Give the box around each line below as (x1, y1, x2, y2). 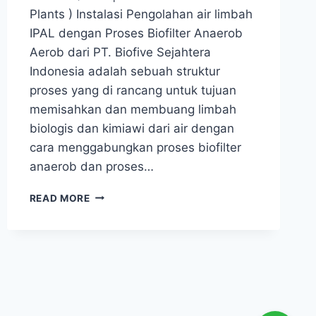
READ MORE (29, 192, 90, 204)
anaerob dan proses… (29, 159, 154, 174)
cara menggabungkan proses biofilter (29, 140, 241, 154)
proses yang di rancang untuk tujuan (29, 83, 236, 97)
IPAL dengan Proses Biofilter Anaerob (29, 25, 243, 40)
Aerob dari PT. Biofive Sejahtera (29, 44, 211, 59)
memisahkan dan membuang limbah (29, 102, 236, 116)
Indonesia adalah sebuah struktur (29, 63, 220, 78)
